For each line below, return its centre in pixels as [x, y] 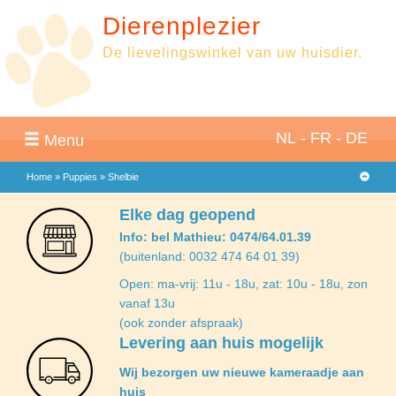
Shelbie [123, 177]
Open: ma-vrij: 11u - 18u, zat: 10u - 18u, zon [243, 284]
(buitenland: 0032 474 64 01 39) [209, 257]
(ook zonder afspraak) [181, 323]
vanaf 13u [147, 304]
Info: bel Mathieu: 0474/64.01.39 [215, 237]
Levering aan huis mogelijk [221, 343]
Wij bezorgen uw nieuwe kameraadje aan [241, 373]
